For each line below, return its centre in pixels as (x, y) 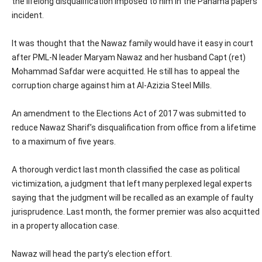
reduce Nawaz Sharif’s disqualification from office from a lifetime (134, 127)
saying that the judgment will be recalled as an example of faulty (132, 198)
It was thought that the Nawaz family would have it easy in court (132, 43)
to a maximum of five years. (64, 142)
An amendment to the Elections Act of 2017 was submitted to (129, 113)
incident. (28, 15)
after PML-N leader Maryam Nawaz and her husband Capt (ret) (129, 57)
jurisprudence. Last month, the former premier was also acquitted (136, 212)
